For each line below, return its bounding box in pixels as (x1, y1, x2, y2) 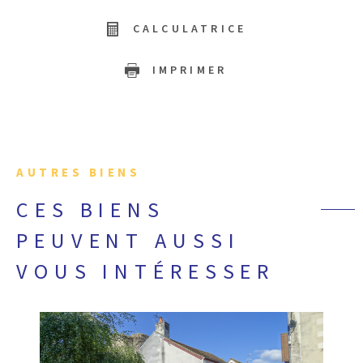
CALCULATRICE (132, 20, 247, 37)
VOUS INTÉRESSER (16, 256, 275, 288)
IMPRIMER (152, 62, 228, 79)
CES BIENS (16, 194, 165, 226)
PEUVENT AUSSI (16, 225, 241, 257)
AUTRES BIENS (16, 164, 140, 181)
